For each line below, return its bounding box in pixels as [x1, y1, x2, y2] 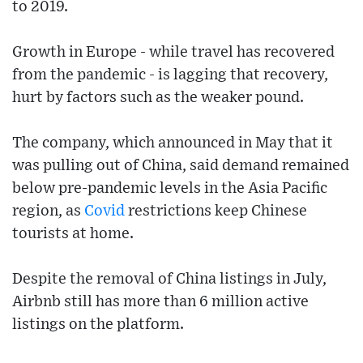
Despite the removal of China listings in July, [12, 271, 327, 288]
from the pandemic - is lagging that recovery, [12, 67, 328, 83]
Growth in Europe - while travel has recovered [12, 45, 335, 61]
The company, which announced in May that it [12, 135, 333, 152]
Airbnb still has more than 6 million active [12, 294, 309, 310]
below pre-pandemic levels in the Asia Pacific [12, 181, 327, 197]
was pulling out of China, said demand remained [12, 158, 349, 174]
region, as [12, 203, 84, 220]
